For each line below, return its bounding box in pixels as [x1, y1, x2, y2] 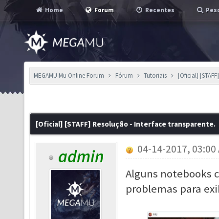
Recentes [144, 6, 175, 14]
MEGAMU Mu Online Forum [34, 71, 104, 80]
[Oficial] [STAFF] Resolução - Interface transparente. [36, 119, 216, 129]
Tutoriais [144, 71, 167, 80]
